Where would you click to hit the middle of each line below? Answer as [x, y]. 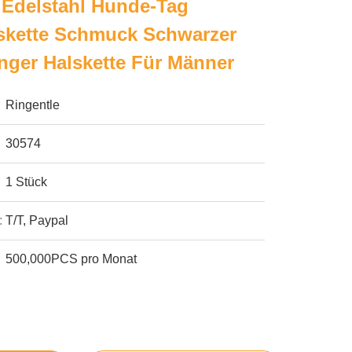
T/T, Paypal [37, 220]
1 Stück [27, 182]
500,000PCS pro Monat [71, 259]
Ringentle [33, 105]
